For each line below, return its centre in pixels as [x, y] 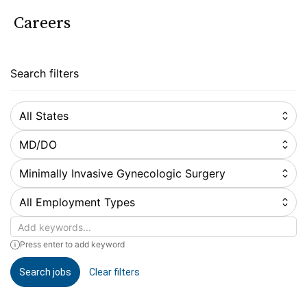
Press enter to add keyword [72, 244]
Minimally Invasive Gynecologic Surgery [122, 173]
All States [44, 115]
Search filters [45, 73]
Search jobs [45, 272]
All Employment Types [77, 202]
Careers [42, 23]
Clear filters [114, 272]
